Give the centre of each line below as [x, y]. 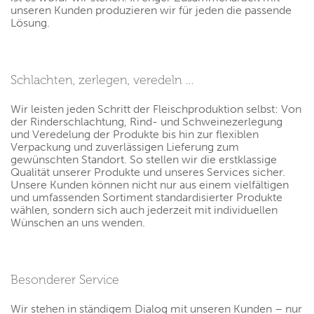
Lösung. [30, 23]
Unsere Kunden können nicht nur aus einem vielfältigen [150, 185]
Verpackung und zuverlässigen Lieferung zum [125, 147]
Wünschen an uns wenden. [78, 223]
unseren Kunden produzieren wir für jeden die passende [151, 11]
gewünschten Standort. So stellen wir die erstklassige [144, 160]
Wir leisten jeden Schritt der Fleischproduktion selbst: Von [156, 109]
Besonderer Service [65, 280]
